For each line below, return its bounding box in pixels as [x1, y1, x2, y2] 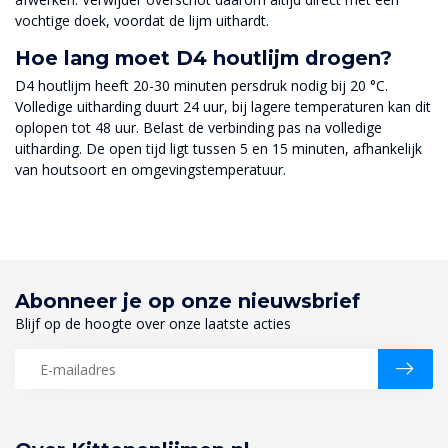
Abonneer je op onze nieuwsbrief [15, 289, 360, 314]
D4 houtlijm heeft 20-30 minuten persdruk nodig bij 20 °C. [15, 76, 388, 96]
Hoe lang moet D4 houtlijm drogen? [15, 46, 392, 71]
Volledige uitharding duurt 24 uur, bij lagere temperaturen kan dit [15, 97, 431, 117]
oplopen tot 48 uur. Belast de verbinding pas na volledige [15, 118, 382, 138]
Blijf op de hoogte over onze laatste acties [15, 314, 291, 334]
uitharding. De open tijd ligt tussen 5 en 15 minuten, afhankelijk [15, 139, 422, 159]
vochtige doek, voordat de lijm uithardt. [15, 10, 269, 30]
